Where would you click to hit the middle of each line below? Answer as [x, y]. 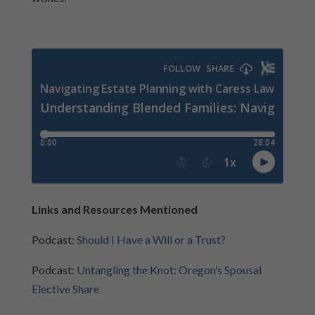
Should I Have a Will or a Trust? [151, 239]
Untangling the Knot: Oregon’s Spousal [169, 270]
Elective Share [65, 289]
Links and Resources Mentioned [114, 209]
